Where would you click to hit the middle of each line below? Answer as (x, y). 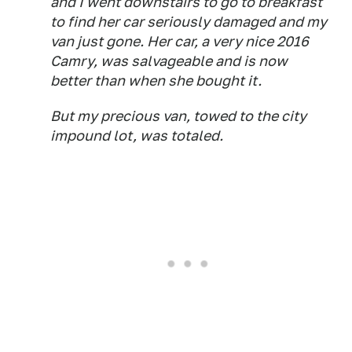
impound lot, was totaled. (137, 136)
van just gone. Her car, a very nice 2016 (180, 42)
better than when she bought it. (156, 81)
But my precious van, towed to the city (178, 116)
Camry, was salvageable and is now (169, 61)
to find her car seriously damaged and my (189, 22)
